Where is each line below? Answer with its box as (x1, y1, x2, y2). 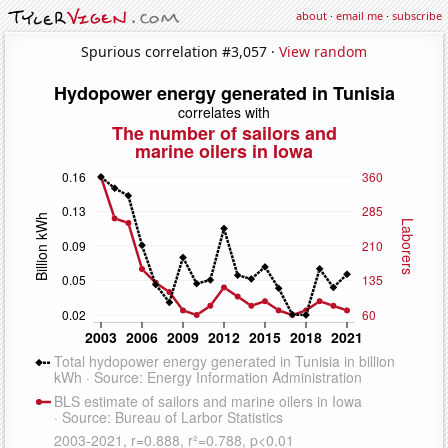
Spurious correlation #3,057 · (81, 41, 279, 61)
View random (279, 41, 367, 61)
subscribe (392, 8, 442, 23)
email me (336, 8, 383, 23)
